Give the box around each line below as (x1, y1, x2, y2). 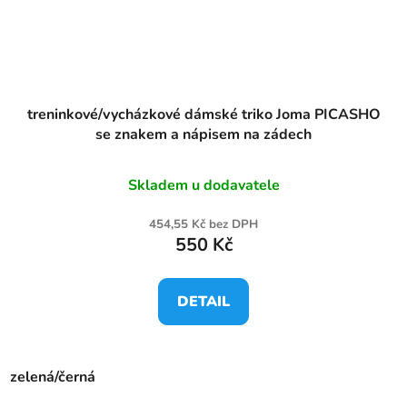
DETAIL (177, 292, 230, 313)
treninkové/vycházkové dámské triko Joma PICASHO (26, 104, 381, 125)
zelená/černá (10, 367, 95, 388)
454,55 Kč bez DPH (149, 216, 258, 233)
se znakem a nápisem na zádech (95, 124, 312, 145)
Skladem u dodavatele (127, 175, 280, 196)
